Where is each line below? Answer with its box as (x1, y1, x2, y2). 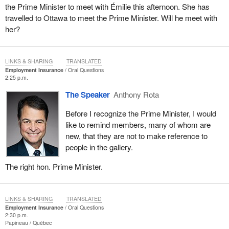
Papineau (5, 218, 30, 226)
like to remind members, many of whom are (65, 119, 211, 130)
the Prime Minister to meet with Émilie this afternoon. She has (5, 1, 210, 12)
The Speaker (65, 89, 110, 101)
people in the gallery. (65, 142, 133, 153)
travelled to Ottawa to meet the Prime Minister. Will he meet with (5, 12, 217, 23)
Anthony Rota (113, 89, 159, 100)
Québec (32, 218, 52, 226)
